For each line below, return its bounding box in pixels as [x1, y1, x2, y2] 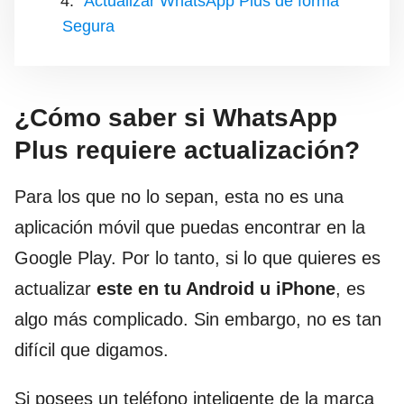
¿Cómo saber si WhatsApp [14, 104, 337, 132]
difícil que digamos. [14, 340, 169, 360]
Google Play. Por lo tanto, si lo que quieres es [14, 248, 381, 268]
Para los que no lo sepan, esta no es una [14, 187, 344, 207]
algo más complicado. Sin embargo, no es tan [14, 309, 381, 329]
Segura [62, 17, 115, 35]
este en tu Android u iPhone [96, 279, 335, 298]
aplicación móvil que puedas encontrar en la [14, 217, 365, 237]
